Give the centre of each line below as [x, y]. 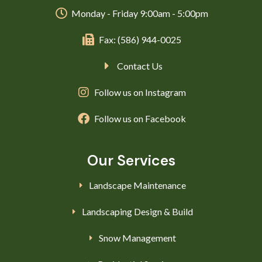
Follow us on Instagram [140, 92]
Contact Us [140, 65]
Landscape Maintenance [138, 185]
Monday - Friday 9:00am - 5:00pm [140, 13]
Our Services [131, 160]
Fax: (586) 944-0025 [140, 39]
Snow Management [138, 237]
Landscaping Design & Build [138, 211]
